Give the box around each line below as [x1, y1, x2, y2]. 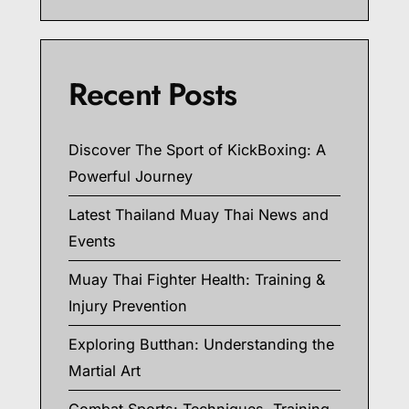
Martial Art [68, 362, 141, 380]
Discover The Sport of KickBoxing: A [68, 141, 326, 159]
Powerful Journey [68, 167, 193, 185]
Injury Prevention [68, 297, 187, 315]
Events [68, 232, 116, 250]
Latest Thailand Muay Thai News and [68, 205, 329, 224]
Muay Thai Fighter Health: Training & [68, 270, 325, 288]
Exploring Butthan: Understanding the [68, 335, 334, 353]
